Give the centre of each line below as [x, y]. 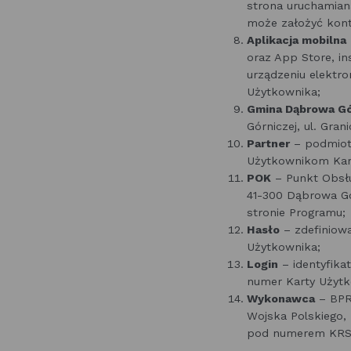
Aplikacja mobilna [297, 40]
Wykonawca [281, 299]
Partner [268, 143]
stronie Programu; [296, 212]
